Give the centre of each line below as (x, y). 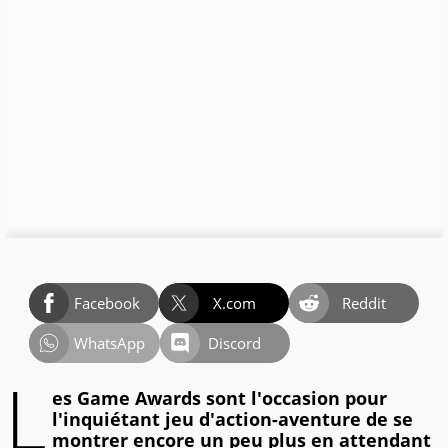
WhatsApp (109, 343)
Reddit (364, 303)
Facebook (107, 303)
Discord (235, 343)
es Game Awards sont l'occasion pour (219, 398)
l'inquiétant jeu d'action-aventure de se (232, 419)
